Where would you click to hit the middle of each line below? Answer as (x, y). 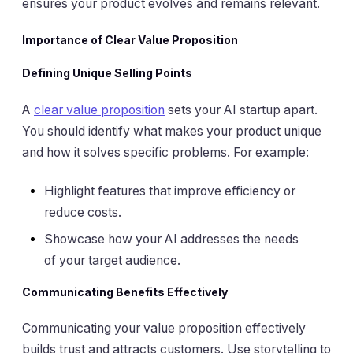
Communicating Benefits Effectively (125, 292)
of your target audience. (112, 261)
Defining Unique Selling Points (107, 73)
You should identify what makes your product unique (172, 131)
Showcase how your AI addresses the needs (171, 240)
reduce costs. (83, 213)
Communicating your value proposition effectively (164, 329)
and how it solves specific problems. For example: (165, 152)
